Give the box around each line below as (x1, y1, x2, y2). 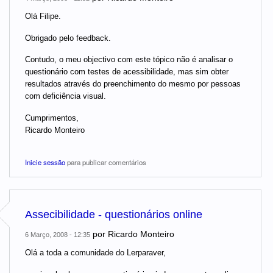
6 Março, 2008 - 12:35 (25, 231, 90, 239)
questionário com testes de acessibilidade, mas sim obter (25, 67, 229, 77)
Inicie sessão (25, 157, 65, 167)
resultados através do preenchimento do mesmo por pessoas (25, 79, 241, 89)
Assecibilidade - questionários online (25, 208, 202, 221)
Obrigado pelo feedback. (25, 33, 111, 43)
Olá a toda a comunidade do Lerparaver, (25, 248, 166, 258)
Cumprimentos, (25, 113, 79, 122)
